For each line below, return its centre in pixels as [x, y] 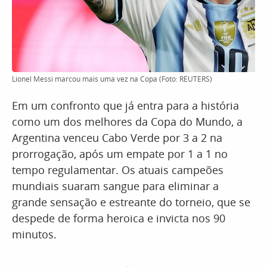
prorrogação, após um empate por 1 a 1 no [120, 154]
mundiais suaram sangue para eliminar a [115, 186]
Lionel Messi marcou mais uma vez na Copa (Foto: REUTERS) [112, 79]
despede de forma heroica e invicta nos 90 [119, 218]
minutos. [34, 234]
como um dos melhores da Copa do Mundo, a [127, 122]
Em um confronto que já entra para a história [125, 105]
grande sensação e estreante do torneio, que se [131, 202]
